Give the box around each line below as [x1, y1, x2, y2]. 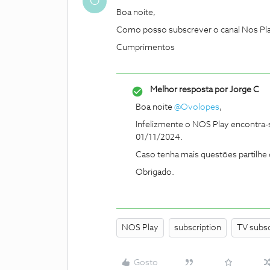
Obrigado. [136, 168, 174, 177]
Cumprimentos [116, 43, 177, 52]
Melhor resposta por [150, 86, 228, 94]
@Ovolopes [174, 103, 219, 111]
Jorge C [228, 86, 259, 94]
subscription [174, 224, 221, 232]
